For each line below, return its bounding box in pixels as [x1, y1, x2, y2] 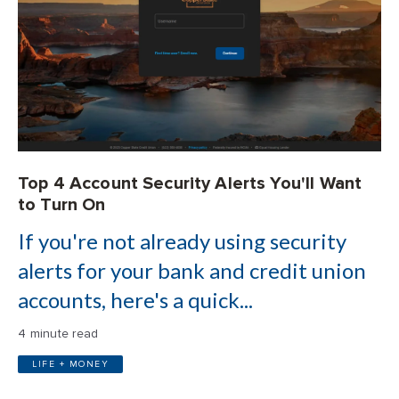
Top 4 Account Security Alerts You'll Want [18, 172, 362, 194]
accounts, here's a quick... [18, 286, 253, 313]
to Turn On [18, 193, 106, 216]
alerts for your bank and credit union [18, 256, 366, 283]
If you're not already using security [18, 227, 346, 254]
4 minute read [18, 325, 99, 341]
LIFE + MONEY [32, 358, 109, 370]
